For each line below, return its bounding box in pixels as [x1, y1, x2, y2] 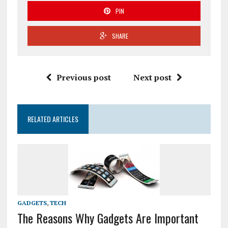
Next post [133, 71, 172, 83]
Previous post [56, 71, 111, 83]
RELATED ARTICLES [27, 113, 78, 124]
